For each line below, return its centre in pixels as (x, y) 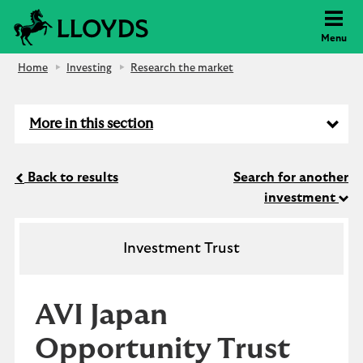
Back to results (71, 177)
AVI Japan (101, 315)
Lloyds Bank (187, 17)
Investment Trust (181, 249)
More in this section (91, 124)
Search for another (291, 177)
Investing (90, 68)
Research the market (182, 68)
